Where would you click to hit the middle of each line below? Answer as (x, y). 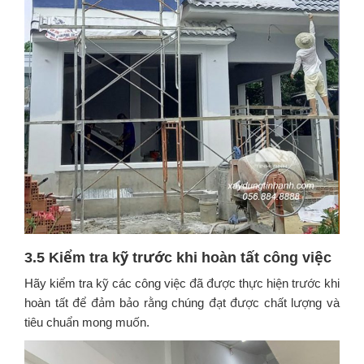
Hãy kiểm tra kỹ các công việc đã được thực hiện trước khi (182, 284)
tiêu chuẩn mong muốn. (87, 323)
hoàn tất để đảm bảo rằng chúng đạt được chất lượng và (182, 303)
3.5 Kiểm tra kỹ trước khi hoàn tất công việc (178, 258)
